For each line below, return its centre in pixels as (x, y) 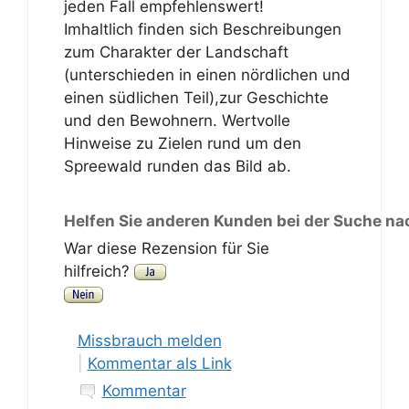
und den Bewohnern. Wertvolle (177, 120)
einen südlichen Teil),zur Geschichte (196, 97)
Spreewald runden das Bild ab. (177, 166)
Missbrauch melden (149, 340)
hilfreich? (99, 271)
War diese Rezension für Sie (166, 248)
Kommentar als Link (159, 363)
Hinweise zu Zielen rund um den (182, 143)
